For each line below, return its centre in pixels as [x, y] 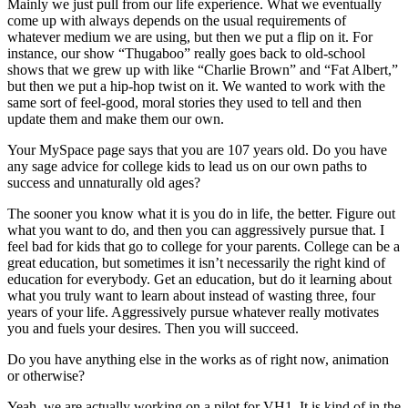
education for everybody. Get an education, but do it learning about [199, 279]
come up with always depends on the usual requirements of [177, 20]
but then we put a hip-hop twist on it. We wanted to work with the [196, 86]
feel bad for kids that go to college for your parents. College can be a [204, 246]
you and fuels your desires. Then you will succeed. [153, 328]
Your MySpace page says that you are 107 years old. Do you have [197, 149]
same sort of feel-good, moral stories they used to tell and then [184, 102]
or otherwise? [46, 375]
